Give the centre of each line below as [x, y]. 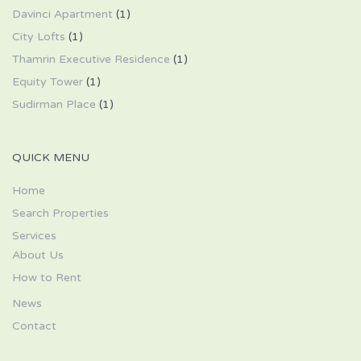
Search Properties [60, 213]
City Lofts [39, 37]
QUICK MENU [51, 158]
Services [34, 236]
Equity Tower [48, 82]
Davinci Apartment [62, 14]
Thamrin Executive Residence [91, 59]
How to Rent [47, 278]
